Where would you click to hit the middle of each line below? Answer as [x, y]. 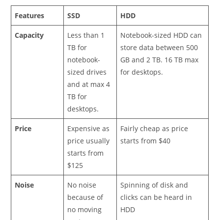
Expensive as [89, 128]
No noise [82, 185]
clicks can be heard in [156, 197]
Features [30, 15]
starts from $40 [146, 140]
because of [85, 197]
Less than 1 [86, 35]
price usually [89, 140]
